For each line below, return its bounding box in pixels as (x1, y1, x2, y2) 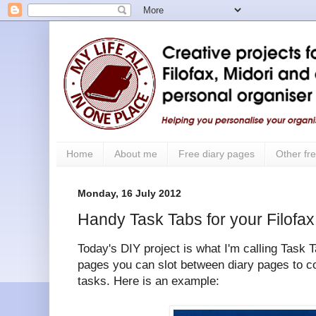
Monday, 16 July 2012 (78, 187, 181, 199)
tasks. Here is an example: (78, 274, 219, 288)
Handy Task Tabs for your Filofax (78, 210, 315, 229)
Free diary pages (178, 148, 255, 160)
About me (114, 148, 157, 160)
